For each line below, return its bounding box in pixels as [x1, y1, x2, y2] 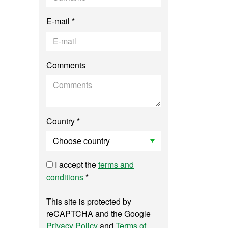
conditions [46, 171, 83, 183]
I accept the [53, 159, 98, 170]
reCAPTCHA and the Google [46, 208, 151, 219]
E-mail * [46, 15, 75, 27]
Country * [46, 115, 80, 127]
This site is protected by [46, 195, 131, 207]
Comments [46, 59, 85, 71]
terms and [98, 159, 134, 170]
